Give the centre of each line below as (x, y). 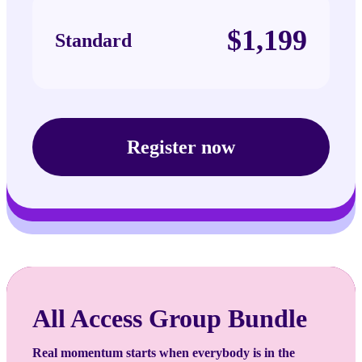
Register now (181, 147)
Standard (93, 40)
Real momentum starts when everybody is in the (164, 352)
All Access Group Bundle (170, 318)
